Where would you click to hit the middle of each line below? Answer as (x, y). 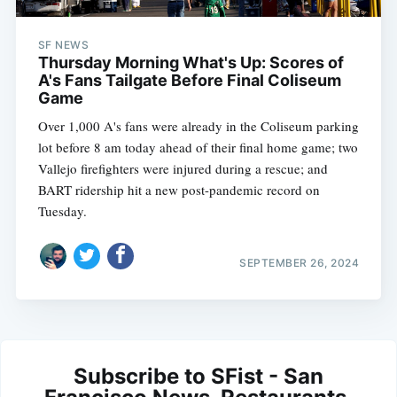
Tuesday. (62, 210)
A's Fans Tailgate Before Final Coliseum (189, 80)
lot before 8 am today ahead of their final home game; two (198, 147)
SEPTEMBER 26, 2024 (300, 263)
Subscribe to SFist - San (198, 377)
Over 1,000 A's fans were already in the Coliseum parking (198, 125)
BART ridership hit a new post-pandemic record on (179, 189)
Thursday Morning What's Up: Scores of (191, 62)
